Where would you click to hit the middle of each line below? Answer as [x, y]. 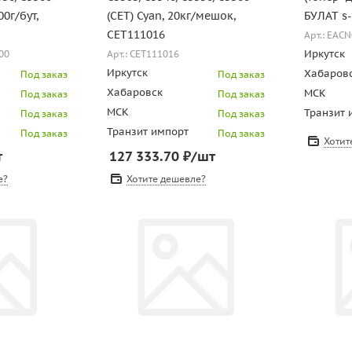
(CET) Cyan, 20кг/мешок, [171, 16]
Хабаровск [134, 92]
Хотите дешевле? [166, 179]
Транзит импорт [147, 132]
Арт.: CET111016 [143, 54]
